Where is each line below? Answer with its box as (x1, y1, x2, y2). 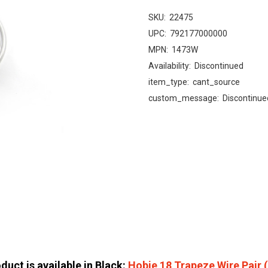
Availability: (148, 61, 191, 71)
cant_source (193, 77, 240, 87)
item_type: (148, 77, 189, 87)
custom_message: (148, 93, 219, 103)
